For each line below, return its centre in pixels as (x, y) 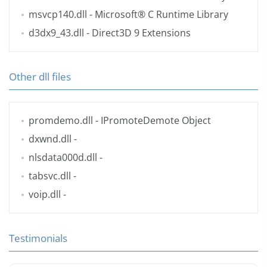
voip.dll (45, 195)
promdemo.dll (61, 121)
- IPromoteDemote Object (152, 121)
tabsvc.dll (50, 176)
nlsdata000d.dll (63, 158)
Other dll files (40, 77)
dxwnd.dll (50, 139)
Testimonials (38, 238)
